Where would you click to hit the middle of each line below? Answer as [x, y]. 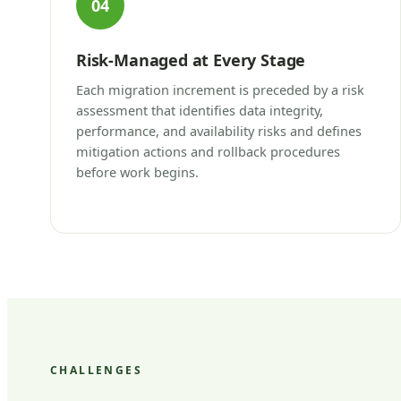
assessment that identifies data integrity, [200, 110]
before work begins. [137, 171]
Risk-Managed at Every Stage [191, 60]
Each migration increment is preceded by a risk [220, 89]
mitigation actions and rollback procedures [208, 151]
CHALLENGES [96, 370]
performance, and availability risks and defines [219, 130]
